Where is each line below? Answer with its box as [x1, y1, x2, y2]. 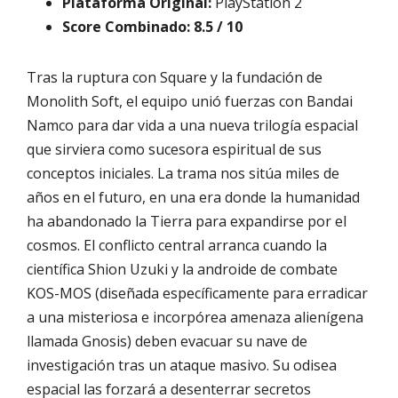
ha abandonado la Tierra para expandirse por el [27, 211, 346, 231]
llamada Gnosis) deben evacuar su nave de [27, 330, 307, 351]
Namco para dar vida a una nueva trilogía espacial [27, 115, 358, 135]
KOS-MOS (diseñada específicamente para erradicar [27, 283, 368, 303]
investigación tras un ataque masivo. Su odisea [27, 354, 337, 375]
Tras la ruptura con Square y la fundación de [27, 67, 322, 87]
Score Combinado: [62, 16, 190, 36]
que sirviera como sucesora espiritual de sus [27, 139, 322, 159]
